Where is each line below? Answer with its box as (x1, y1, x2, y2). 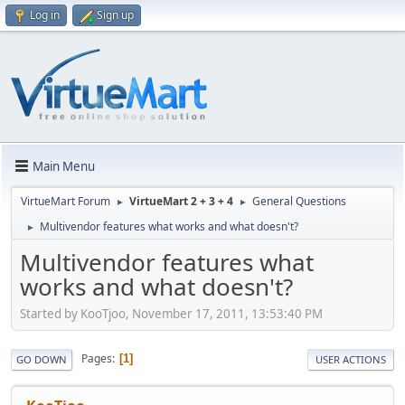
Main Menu (33, 157, 95, 174)
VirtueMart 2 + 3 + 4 (129, 193, 233, 209)
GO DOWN (16, 352, 67, 366)
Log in (30, 7, 60, 23)
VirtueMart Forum (21, 193, 110, 209)
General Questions (252, 193, 346, 209)
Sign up (97, 7, 134, 23)
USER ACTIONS (316, 352, 386, 366)
